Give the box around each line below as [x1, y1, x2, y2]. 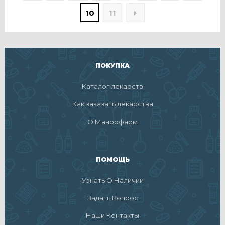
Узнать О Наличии [81, 176, 144, 184]
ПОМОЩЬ [95, 155, 130, 163]
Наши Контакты [86, 211, 139, 219]
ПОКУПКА [95, 61, 130, 69]
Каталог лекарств [82, 82, 143, 90]
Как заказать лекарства [72, 99, 153, 108]
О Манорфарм [87, 117, 138, 126]
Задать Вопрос [87, 193, 138, 202]
